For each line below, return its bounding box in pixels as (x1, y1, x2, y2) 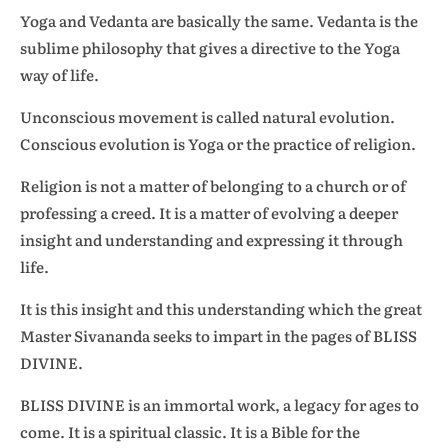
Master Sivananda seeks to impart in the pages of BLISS (20, 324, 417, 347)
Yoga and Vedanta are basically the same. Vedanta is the (20, 9, 418, 32)
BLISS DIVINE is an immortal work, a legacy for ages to (20, 393, 419, 416)
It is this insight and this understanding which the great (20, 297, 422, 320)
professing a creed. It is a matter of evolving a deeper (20, 201, 398, 224)
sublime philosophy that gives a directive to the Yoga (20, 36, 400, 59)
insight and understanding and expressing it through (20, 228, 403, 251)
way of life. (20, 63, 99, 86)
